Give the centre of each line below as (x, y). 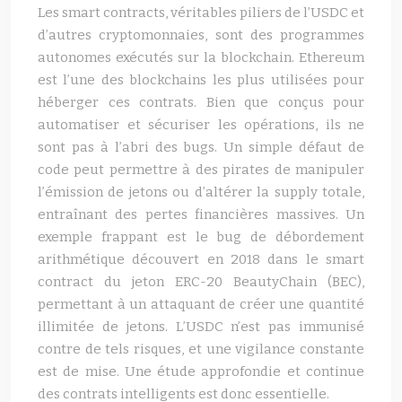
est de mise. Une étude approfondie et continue (201, 371)
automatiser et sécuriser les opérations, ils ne (201, 125)
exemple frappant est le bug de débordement (201, 237)
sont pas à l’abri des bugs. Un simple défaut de (201, 147)
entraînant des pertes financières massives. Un (201, 214)
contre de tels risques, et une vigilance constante (201, 349)
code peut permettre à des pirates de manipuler (201, 170)
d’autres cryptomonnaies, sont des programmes (201, 35)
